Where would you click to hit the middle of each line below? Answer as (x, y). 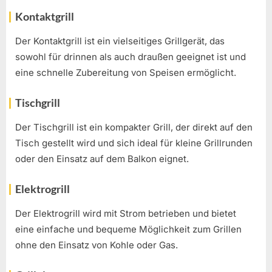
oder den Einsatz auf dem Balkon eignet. (102, 159)
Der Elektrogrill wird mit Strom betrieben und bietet (126, 214)
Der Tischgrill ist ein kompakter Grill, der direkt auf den (134, 127)
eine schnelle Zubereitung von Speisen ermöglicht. (126, 73)
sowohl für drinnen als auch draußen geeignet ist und (131, 57)
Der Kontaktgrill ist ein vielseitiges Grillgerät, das (120, 41)
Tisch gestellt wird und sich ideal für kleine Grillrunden (134, 143)
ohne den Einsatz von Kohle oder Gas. (97, 245)
